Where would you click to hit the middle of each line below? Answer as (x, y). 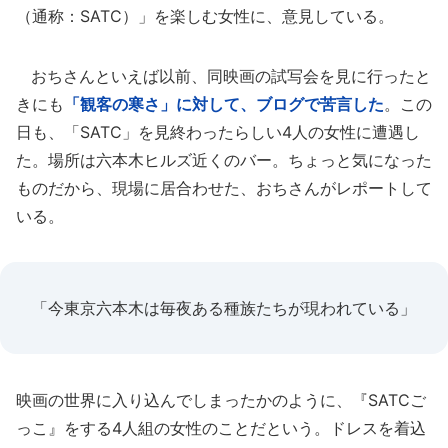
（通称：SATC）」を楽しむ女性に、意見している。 (205, 16)
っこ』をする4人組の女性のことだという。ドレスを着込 (221, 428)
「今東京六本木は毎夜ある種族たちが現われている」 (224, 308)
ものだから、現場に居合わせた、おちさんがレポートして (224, 188)
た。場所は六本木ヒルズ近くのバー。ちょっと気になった (224, 160)
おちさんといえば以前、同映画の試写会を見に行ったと (223, 76)
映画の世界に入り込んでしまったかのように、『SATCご (221, 400)
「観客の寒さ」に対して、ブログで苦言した (224, 104)
